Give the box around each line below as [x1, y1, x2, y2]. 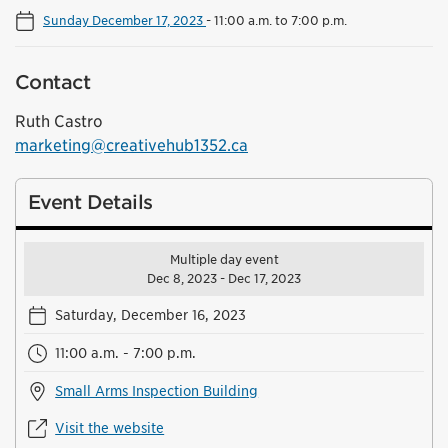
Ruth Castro [15, 112, 103, 132]
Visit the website [55, 419, 165, 437]
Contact [15, 71, 90, 95]
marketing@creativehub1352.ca [15, 136, 248, 156]
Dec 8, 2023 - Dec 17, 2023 [147, 271, 301, 287]
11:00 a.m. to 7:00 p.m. [214, 12, 347, 29]
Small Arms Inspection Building [55, 382, 259, 400]
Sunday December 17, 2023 [43, 12, 206, 29]
